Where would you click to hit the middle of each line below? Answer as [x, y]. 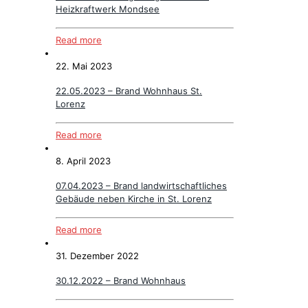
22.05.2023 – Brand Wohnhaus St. [129, 90]
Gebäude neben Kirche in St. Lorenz [134, 198]
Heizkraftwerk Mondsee [108, 9]
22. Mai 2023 [84, 66]
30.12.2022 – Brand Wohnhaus [121, 281]
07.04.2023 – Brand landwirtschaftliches [141, 185]
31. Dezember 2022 [97, 255]
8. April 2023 [83, 161]
